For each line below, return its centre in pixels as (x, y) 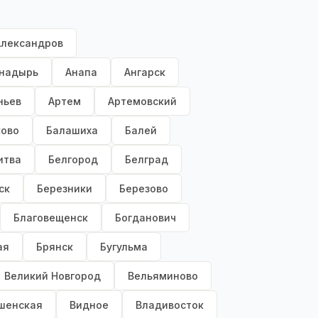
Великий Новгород (53, 276)
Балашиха (72, 131)
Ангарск (145, 72)
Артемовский (142, 102)
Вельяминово (163, 276)
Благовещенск (51, 218)
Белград (147, 160)
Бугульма (124, 247)
